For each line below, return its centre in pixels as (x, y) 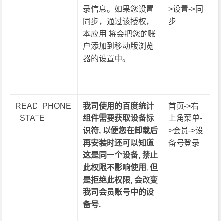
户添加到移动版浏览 (119, 46)
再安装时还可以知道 (119, 143)
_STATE (30, 118)
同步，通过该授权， (119, 21)
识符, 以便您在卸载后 (121, 130)
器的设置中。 (107, 58)
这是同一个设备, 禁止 (121, 155)
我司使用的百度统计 (119, 106)
